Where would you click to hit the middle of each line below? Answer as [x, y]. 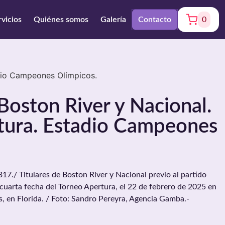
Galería [113, 20]
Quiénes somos [61, 20]
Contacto [155, 20]
